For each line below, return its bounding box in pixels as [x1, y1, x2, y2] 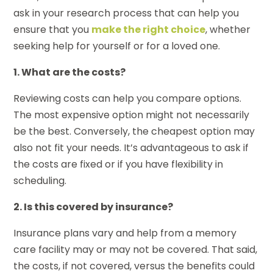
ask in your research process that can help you [13, 5, 239, 20]
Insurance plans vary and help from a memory [13, 225, 237, 240]
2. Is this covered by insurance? [13, 199, 174, 214]
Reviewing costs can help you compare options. [13, 91, 242, 105]
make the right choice [91, 22, 206, 37]
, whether [205, 22, 251, 37]
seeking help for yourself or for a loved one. [13, 38, 221, 53]
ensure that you [13, 22, 92, 37]
